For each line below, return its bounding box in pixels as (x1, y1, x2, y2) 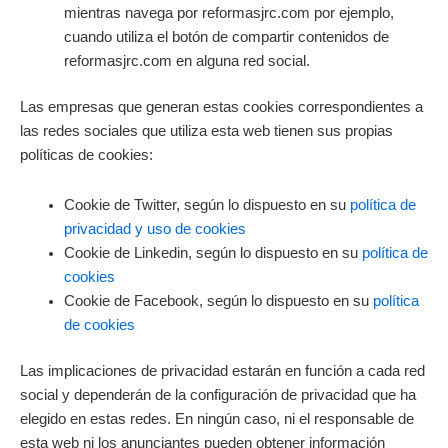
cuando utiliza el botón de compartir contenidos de (63, 29, 389, 46)
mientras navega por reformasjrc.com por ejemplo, (63, 5, 394, 22)
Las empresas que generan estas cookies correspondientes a (20, 99, 423, 116)
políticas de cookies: (20, 147, 153, 164)
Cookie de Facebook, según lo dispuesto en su (63, 292, 373, 309)
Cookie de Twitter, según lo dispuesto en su (63, 196, 350, 213)
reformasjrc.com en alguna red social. (63, 53, 310, 70)
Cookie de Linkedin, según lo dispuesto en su (63, 244, 362, 261)
